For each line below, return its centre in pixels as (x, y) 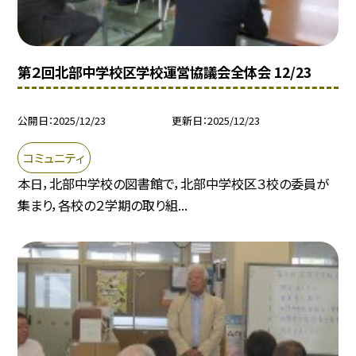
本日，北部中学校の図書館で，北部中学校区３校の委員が (174, 183)
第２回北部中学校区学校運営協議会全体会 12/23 (165, 72)
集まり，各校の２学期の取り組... (103, 205)
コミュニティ (54, 158)
